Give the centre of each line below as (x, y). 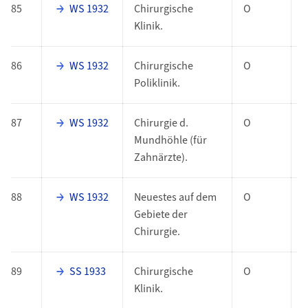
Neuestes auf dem (175, 198)
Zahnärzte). (161, 158)
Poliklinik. (157, 84)
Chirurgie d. (161, 123)
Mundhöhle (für (170, 141)
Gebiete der (161, 215)
